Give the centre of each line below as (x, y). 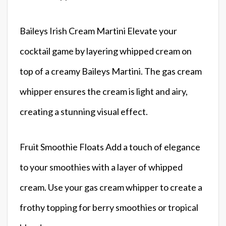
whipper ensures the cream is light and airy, (104, 91)
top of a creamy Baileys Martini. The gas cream (111, 71)
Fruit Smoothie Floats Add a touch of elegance (110, 147)
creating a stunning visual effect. (84, 111)
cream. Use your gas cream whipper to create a (111, 187)
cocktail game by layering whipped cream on (106, 51)
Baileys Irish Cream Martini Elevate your (98, 31)
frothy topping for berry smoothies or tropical (109, 207)
